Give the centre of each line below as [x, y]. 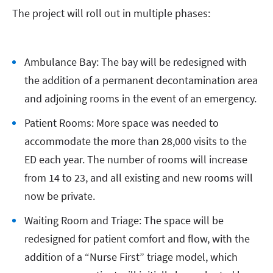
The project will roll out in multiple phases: [112, 13]
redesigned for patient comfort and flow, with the [137, 238]
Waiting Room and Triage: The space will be [124, 220]
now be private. [61, 196]
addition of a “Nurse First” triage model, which [131, 257]
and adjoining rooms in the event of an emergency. [142, 98]
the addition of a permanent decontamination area [141, 80]
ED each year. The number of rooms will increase [136, 159]
